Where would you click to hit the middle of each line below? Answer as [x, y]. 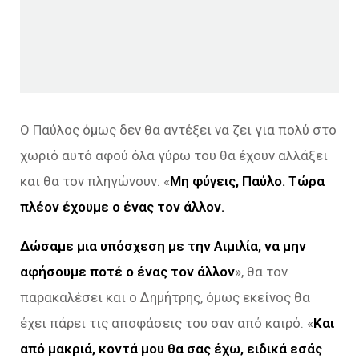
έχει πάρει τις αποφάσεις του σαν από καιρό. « [167, 323]
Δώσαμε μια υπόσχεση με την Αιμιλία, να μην [163, 246]
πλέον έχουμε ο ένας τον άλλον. [122, 207]
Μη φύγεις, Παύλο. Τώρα [247, 182]
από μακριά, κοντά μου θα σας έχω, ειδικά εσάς [171, 349]
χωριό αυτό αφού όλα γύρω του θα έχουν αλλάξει [174, 156]
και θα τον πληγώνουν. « [95, 182]
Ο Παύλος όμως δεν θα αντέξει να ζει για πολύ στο [178, 130]
